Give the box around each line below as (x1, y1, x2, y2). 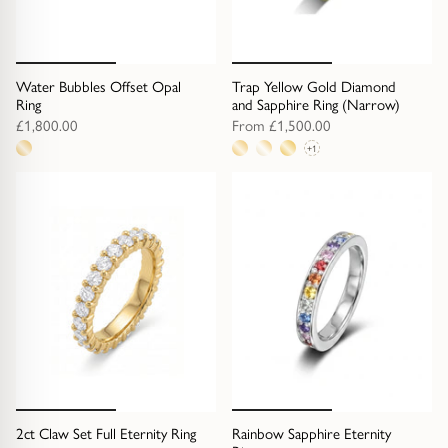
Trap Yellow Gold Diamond (232, 77, 396, 96)
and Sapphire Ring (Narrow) (232, 95, 400, 114)
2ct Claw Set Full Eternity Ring (16, 425, 196, 443)
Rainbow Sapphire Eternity (232, 425, 391, 443)
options (226, 198, 275, 218)
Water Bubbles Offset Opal (16, 77, 181, 96)
